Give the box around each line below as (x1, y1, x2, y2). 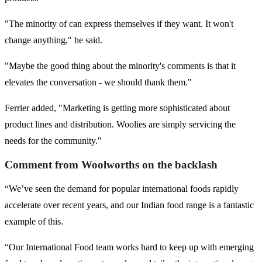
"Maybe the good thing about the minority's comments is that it (5, 61, 236, 71)
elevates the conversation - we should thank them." (5, 77, 192, 88)
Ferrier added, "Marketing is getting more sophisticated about (5, 103, 230, 113)
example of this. (5, 216, 63, 227)
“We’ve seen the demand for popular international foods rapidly (5, 184, 239, 194)
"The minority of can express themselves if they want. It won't (5, 19, 233, 29)
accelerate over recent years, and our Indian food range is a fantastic (5, 200, 254, 211)
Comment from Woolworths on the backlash (5, 158, 218, 171)
